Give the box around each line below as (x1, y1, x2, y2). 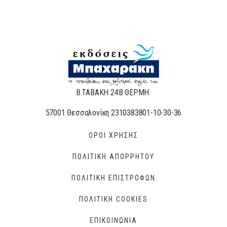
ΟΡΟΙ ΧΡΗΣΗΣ (89, 131, 138, 139)
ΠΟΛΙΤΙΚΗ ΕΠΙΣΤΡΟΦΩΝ (71, 173, 156, 182)
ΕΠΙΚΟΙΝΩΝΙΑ (90, 216, 137, 224)
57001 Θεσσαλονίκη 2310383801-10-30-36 (45, 108, 182, 118)
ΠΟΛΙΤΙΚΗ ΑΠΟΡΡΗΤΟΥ (72, 152, 155, 161)
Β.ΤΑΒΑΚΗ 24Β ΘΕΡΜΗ (75, 87, 152, 97)
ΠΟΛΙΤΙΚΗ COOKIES (79, 195, 148, 203)
